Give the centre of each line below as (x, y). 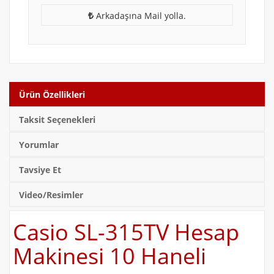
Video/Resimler (51, 195)
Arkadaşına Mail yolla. (140, 16)
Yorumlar (39, 145)
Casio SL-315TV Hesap (126, 232)
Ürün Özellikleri (52, 95)
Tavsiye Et (40, 170)
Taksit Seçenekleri (57, 120)
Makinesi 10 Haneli (109, 256)
